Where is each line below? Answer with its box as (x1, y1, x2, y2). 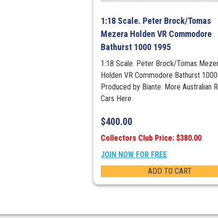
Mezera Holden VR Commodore (100, 29, 212, 39)
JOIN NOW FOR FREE (100, 150, 167, 160)
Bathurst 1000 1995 (100, 42, 171, 53)
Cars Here (100, 94, 131, 104)
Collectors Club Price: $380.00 (100, 133, 201, 143)
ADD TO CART (147, 166, 192, 176)
